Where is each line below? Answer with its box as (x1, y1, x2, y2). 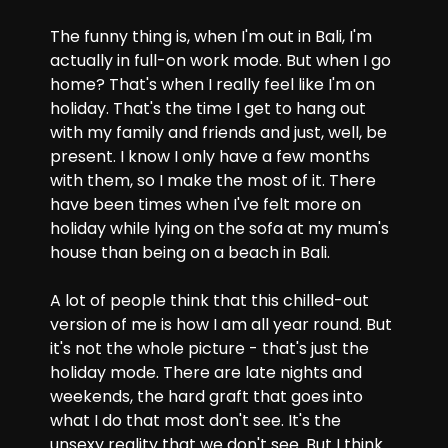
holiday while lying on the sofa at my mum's (50, 217, 389, 240)
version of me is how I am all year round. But (50, 313, 392, 336)
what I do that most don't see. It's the (50, 409, 341, 432)
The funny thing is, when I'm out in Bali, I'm (50, 25, 372, 48)
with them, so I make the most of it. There (50, 169, 376, 192)
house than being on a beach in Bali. (50, 241, 330, 264)
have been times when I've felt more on (50, 193, 361, 216)
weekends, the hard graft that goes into (50, 385, 363, 408)
